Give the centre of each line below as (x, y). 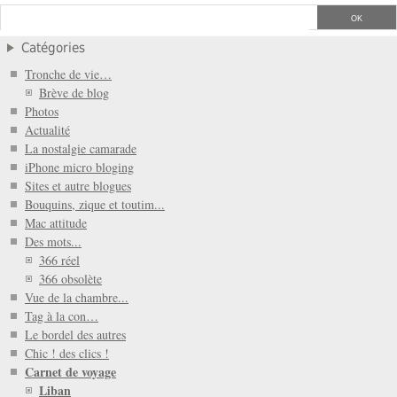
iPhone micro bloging (79, 167)
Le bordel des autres (75, 335)
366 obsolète (70, 279)
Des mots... (53, 242)
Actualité (47, 130)
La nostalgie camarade (81, 149)
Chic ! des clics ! (67, 354)
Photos (42, 112)
